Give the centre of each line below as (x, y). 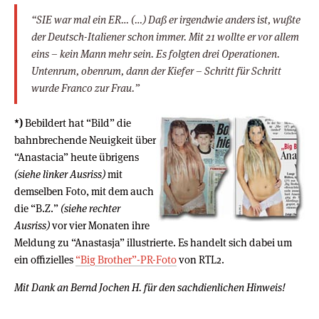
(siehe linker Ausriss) (60, 174)
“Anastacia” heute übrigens (77, 157)
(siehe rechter (90, 208)
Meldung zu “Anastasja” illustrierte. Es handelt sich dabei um (153, 242)
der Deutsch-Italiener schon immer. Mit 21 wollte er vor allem (165, 36)
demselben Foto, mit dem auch (84, 191)
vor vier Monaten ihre (100, 225)
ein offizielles (45, 259)
